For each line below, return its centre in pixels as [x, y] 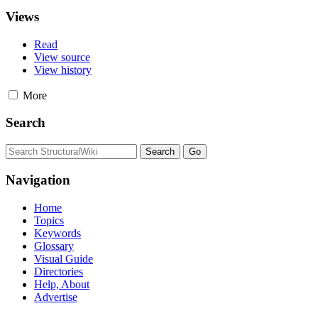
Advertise [56, 297]
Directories [59, 271]
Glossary [54, 246]
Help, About [62, 284]
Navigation [38, 180]
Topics [49, 220]
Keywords [57, 233]
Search [26, 123]
